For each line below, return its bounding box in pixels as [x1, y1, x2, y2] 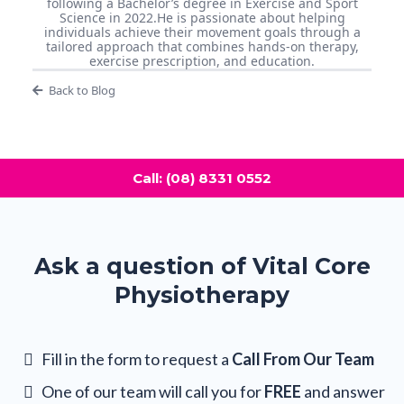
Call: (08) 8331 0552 [133, 170, 271, 188]
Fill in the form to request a [41, 349, 232, 370]
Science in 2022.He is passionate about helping [59, 9, 345, 27]
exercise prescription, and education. [89, 52, 315, 70]
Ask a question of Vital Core [33, 252, 371, 280]
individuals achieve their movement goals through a [43, 23, 361, 41]
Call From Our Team [232, 349, 374, 370]
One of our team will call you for [41, 381, 264, 402]
